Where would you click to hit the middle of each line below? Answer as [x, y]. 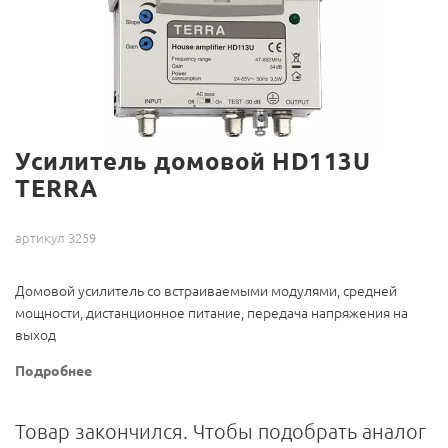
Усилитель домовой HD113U [192, 162]
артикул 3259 [55, 238]
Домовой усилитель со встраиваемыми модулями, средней [206, 291]
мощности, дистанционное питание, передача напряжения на [211, 313]
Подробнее [53, 371]
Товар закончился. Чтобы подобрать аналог [220, 432]
